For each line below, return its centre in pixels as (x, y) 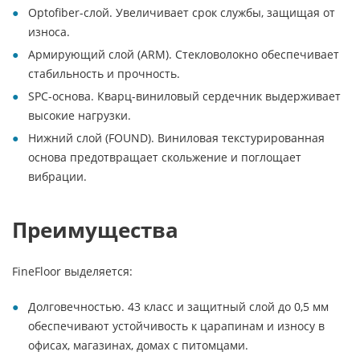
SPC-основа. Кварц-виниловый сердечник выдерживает (184, 96)
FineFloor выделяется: (72, 271)
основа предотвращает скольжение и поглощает (165, 157)
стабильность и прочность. (104, 74)
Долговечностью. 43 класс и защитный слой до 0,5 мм (178, 307)
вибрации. (57, 176)
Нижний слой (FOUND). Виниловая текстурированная (176, 138)
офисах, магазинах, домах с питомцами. (138, 345)
